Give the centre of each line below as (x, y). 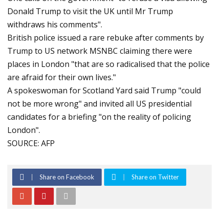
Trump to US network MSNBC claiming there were (100, 51)
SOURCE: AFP (31, 143)
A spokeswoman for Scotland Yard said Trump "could (104, 90)
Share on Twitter (155, 177)
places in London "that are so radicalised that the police (109, 64)
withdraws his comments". (55, 24)
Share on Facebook (67, 177)
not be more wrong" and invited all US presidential (99, 104)
